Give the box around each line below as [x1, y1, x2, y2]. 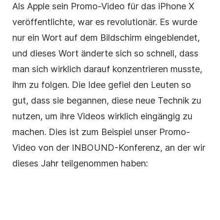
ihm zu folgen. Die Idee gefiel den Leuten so [12, 79, 191, 90]
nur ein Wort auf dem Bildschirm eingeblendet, [12, 32, 200, 43]
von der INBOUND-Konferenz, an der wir [36, 142, 205, 153]
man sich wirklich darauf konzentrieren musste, [12, 63, 202, 74]
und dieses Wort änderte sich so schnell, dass [12, 48, 198, 58]
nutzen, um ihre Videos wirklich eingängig [12, 110, 183, 121]
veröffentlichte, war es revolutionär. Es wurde [12, 16, 197, 27]
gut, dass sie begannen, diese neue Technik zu [12, 95, 201, 106]
